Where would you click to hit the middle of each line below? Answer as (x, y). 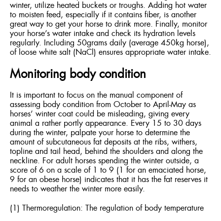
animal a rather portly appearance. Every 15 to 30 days (106, 123)
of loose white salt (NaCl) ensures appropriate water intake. (110, 52)
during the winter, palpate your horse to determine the (100, 132)
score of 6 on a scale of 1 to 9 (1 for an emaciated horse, (108, 170)
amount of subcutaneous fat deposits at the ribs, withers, (104, 142)
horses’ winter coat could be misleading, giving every (100, 114)
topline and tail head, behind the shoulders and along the (106, 151)
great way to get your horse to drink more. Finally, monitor (109, 24)
